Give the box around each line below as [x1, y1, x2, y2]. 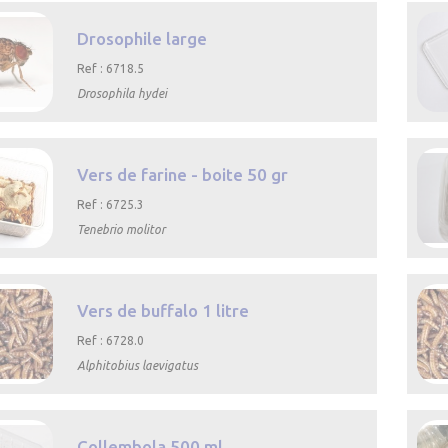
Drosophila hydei [77, 87, 168, 101]
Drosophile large [77, 29, 208, 49]
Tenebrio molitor [77, 223, 166, 237]
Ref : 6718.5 [77, 62, 145, 76]
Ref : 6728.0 [77, 334, 145, 348]
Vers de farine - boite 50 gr [77, 165, 289, 185]
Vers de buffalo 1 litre [77, 301, 250, 321]
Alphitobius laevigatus [77, 359, 199, 373]
